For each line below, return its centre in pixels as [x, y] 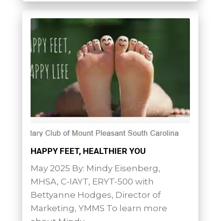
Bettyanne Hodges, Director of [96, 195]
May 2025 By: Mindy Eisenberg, [96, 168]
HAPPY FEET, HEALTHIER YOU [88, 151]
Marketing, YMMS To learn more [99, 208]
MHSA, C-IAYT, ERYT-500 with [92, 181]
